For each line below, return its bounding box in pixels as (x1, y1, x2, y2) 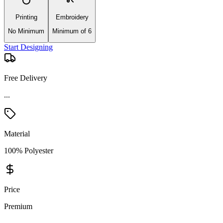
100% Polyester (4, 129, 53, 138)
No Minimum (8, 27, 44, 35)
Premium (4, 185, 32, 194)
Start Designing (4, 43, 53, 52)
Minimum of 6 (52, 27, 92, 35)
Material (4, 112, 30, 121)
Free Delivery (4, 74, 47, 83)
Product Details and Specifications (4, 204, 179, 218)
